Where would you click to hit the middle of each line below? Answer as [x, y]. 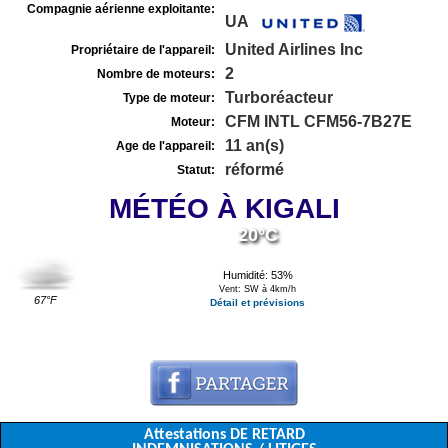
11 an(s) [254, 145]
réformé [254, 169]
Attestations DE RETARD [224, 435]
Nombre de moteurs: [156, 74]
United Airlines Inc [294, 49]
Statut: [196, 170]
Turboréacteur [279, 97]
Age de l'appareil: [165, 146]
